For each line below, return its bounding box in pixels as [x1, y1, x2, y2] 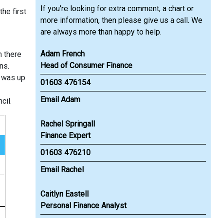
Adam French [40, 49, 85, 58]
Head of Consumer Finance [40, 61, 132, 70]
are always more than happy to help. [40, 27, 162, 36]
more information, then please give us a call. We [40, 16, 202, 25]
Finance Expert [40, 131, 91, 140]
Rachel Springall [40, 119, 95, 128]
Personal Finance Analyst [40, 201, 127, 210]
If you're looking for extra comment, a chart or [40, 4, 194, 13]
